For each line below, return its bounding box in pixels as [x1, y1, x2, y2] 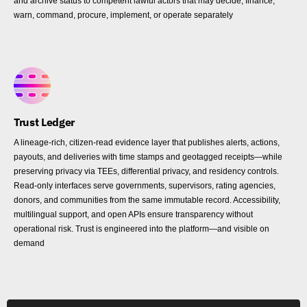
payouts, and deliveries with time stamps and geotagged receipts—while [14, 152, 282, 162]
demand [14, 238, 45, 249]
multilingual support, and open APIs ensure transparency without [14, 210, 253, 220]
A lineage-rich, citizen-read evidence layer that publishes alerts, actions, [14, 138, 280, 148]
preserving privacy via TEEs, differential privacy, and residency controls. [14, 167, 279, 177]
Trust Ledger [14, 115, 75, 130]
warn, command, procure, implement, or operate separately [14, 10, 233, 21]
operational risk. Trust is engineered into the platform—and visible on [14, 224, 269, 234]
